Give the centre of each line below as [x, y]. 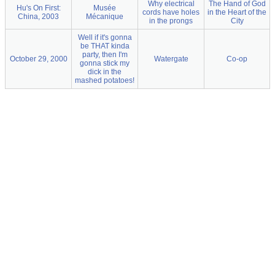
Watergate [171, 59]
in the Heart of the [237, 12]
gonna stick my [105, 63]
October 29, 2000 [38, 59]
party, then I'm [105, 55]
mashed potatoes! [105, 80]
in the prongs [171, 21]
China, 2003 [38, 17]
